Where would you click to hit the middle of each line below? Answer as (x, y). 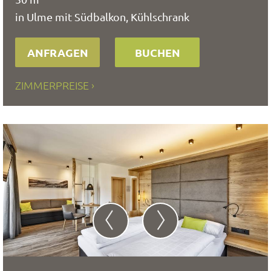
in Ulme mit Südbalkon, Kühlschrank (102, 17)
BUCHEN (157, 52)
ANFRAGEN (57, 52)
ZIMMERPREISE (52, 85)
